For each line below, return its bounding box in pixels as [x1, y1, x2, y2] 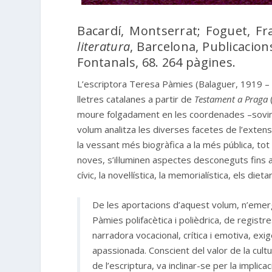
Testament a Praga [194, 93, 271, 106]
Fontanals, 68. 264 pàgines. [77, 54, 236, 71]
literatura [77, 38, 131, 55]
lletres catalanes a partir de [77, 93, 195, 106]
